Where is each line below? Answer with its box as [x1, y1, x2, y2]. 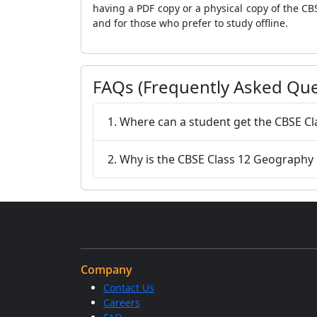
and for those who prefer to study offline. [93, 16, 288, 30]
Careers [103, 296, 140, 309]
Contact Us [103, 281, 154, 294]
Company [81, 262, 132, 277]
